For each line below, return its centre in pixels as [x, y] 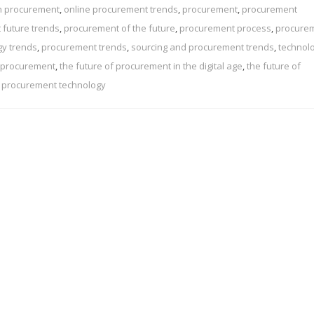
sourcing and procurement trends [203, 47]
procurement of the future [120, 28]
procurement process [225, 28]
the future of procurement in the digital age [151, 66]
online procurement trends [121, 9]
